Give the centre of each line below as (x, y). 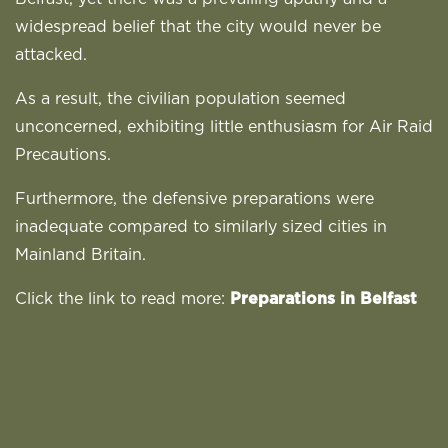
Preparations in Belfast (323, 299)
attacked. (51, 55)
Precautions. (63, 155)
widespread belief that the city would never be (198, 27)
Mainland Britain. (80, 255)
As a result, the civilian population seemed (180, 99)
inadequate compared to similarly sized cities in (201, 227)
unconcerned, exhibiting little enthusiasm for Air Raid (224, 127)
